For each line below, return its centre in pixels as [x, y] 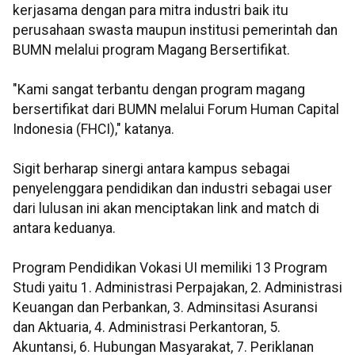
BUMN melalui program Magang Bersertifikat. [151, 50]
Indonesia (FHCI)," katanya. [94, 130]
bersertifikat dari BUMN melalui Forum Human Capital [176, 110]
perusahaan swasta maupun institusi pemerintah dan [175, 31]
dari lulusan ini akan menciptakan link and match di [166, 209]
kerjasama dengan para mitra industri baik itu [151, 11]
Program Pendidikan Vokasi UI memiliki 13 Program [170, 268]
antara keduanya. [64, 229]
